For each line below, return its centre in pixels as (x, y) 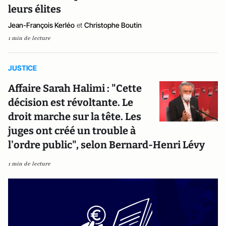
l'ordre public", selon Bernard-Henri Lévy (106, 145)
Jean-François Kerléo (41, 25)
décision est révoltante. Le (71, 102)
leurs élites (35, 9)
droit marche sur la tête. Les (75, 117)
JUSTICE (22, 68)
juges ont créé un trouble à (72, 131)
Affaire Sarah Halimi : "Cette (75, 88)
